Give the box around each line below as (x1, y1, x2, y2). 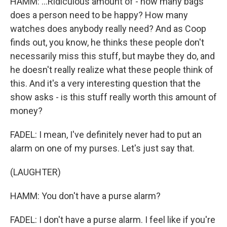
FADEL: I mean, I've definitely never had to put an (10, 129, 202, 140)
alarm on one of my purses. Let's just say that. (10, 143, 195, 154)
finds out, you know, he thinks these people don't (10, 37, 204, 48)
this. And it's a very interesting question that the (10, 78, 201, 89)
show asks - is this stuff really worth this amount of (10, 92, 217, 102)
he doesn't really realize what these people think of (10, 64, 213, 75)
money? (10, 105, 43, 116)
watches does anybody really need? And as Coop (10, 23, 206, 34)
